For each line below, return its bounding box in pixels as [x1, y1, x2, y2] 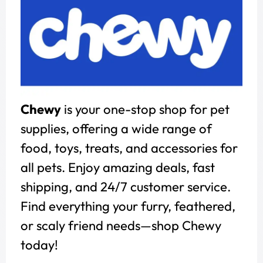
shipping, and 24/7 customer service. [21, 178, 231, 195]
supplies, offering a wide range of [21, 120, 212, 137]
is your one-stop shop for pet [61, 100, 230, 117]
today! [21, 236, 58, 253]
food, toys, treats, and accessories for [21, 139, 238, 156]
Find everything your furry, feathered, [21, 197, 235, 214]
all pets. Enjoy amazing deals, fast [21, 159, 215, 176]
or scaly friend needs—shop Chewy [21, 217, 221, 234]
